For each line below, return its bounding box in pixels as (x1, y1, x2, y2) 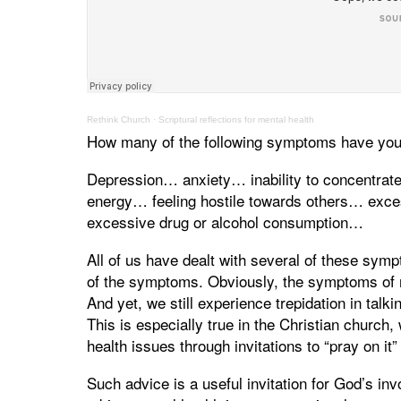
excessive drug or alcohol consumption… (87, 210, 368, 234)
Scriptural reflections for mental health (158, 115, 314, 125)
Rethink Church (87, 115, 150, 125)
